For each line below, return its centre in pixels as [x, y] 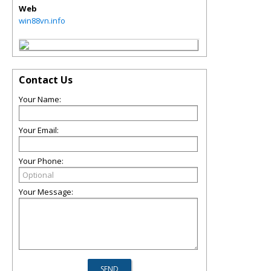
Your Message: [46, 192]
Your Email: [39, 130]
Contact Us [46, 80]
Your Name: [40, 99]
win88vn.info [42, 21]
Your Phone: [41, 161]
